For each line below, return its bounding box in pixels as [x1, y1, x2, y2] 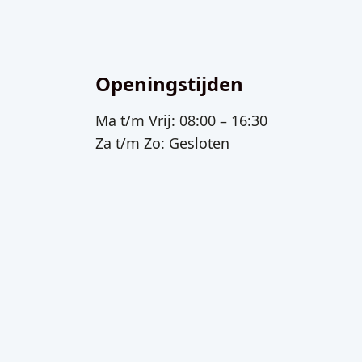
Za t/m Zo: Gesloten [95, 133, 230, 153]
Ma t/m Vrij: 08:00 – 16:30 [95, 110, 268, 130]
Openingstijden [95, 69, 244, 97]
